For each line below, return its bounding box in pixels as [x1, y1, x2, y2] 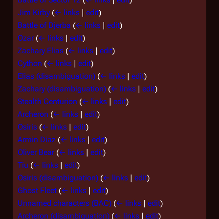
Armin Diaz [18, 134, 56, 144]
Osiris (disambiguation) [18, 173, 98, 182]
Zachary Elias [18, 45, 64, 55]
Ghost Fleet [18, 185, 57, 195]
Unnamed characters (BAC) [18, 198, 111, 208]
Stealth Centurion [18, 96, 77, 106]
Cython [18, 58, 42, 68]
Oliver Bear [18, 147, 54, 157]
